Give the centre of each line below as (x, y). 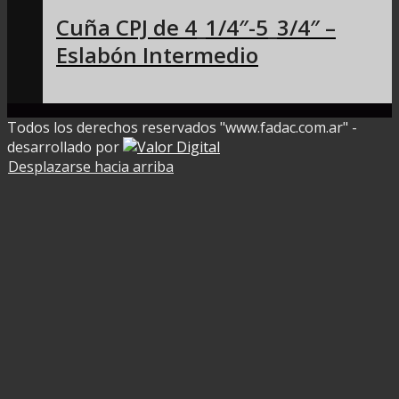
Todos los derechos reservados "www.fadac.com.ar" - (182, 127)
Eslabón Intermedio (157, 54)
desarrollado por (65, 147)
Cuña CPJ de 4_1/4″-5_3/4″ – (196, 27)
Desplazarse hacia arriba (91, 166)
